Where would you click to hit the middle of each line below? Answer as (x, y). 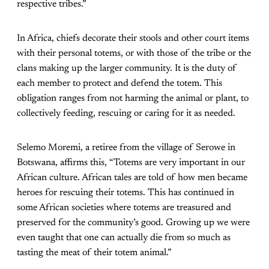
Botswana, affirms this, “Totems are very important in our (131, 163)
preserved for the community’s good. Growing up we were (133, 223)
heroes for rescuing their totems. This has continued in (125, 193)
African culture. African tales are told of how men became (132, 178)
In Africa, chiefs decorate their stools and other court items (133, 39)
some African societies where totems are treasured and (124, 208)
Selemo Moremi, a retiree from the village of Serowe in (126, 148)
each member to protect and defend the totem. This (119, 84)
